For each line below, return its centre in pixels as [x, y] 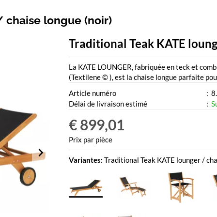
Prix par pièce [90, 140]
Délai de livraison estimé [108, 104]
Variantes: [86, 160]
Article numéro [92, 93]
